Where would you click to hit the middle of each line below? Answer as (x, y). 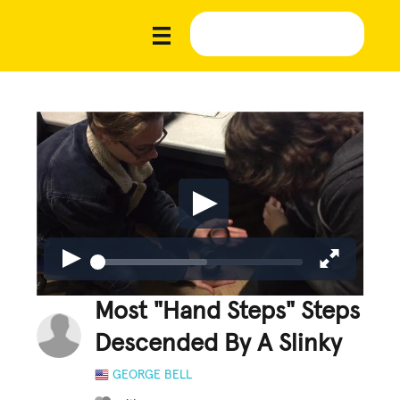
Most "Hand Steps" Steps (228, 311)
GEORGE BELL (153, 375)
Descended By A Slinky (219, 343)
